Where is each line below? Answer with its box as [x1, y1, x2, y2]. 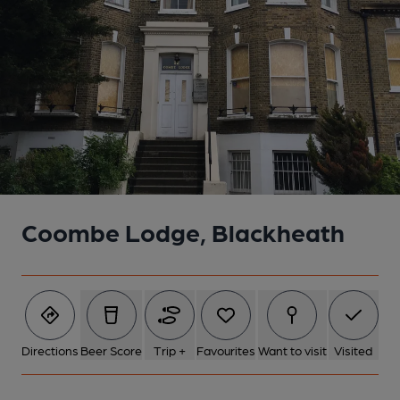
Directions [21, 343, 79, 357]
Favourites [196, 343, 256, 357]
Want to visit [257, 343, 327, 357]
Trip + [153, 343, 186, 357]
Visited [334, 343, 373, 357]
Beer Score [80, 343, 143, 357]
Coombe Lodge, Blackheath [21, 216, 345, 246]
